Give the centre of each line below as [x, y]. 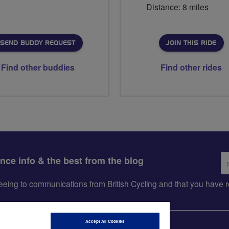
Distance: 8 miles [177, 7]
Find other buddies [38, 67]
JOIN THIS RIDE [191, 43]
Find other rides [191, 67]
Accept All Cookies [105, 221]
